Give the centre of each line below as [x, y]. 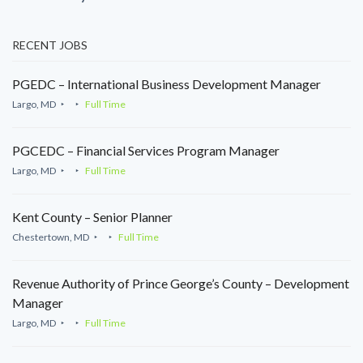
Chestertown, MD [51, 237]
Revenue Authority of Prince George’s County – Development [181, 283]
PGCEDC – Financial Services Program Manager [146, 150]
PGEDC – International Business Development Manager [167, 83]
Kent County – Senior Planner [92, 216]
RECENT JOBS [50, 45]
